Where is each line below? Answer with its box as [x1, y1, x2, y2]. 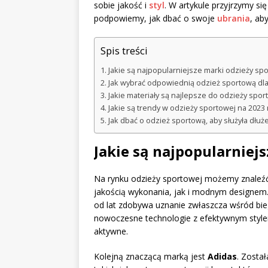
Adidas [208, 250, 237, 262]
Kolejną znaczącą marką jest [94, 250, 208, 262]
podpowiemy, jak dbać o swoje [94, 12, 217, 24]
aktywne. [94, 225, 128, 237]
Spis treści [100, 44, 148, 58]
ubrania [217, 12, 250, 24]
